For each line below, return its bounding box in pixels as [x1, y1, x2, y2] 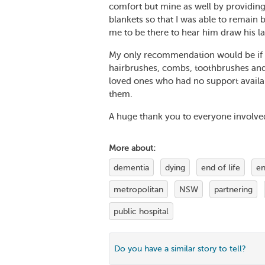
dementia [114, 163, 149, 172]
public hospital [114, 206, 169, 216]
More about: [109, 144, 156, 153]
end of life [201, 163, 240, 172]
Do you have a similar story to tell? [114, 244, 246, 253]
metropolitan [114, 185, 163, 194]
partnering [214, 185, 253, 194]
